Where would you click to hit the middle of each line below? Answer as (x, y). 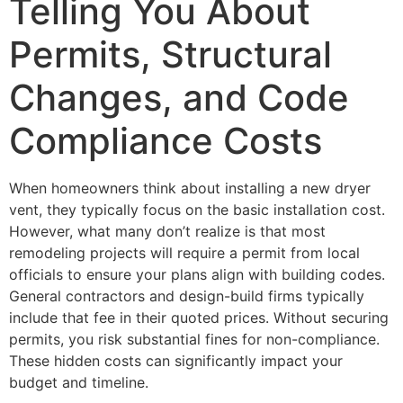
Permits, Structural (170, 54)
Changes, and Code (179, 97)
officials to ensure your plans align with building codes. (197, 274)
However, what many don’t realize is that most (167, 231)
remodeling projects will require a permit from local (184, 252)
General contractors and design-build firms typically (187, 296)
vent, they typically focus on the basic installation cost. (197, 209)
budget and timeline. (79, 382)
